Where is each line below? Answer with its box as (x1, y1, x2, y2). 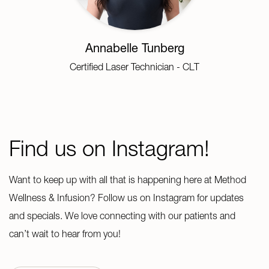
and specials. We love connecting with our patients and (9, 209, 235, 222)
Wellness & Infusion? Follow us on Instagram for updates (9, 191, 244, 204)
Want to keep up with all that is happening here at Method (9, 173, 246, 186)
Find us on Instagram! (9, 134, 210, 162)
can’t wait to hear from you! (9, 227, 121, 240)
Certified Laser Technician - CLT (70, 60, 199, 73)
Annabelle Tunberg (85, 40, 184, 55)
